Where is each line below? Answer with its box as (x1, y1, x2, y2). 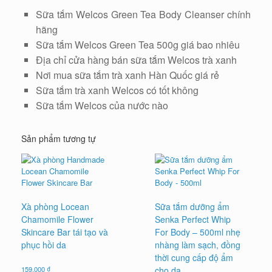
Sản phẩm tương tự (21, 132, 96, 144)
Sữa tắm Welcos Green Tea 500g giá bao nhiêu (36, 37, 240, 52)
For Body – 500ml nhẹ (155, 225, 241, 238)
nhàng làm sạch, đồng (155, 238, 241, 251)
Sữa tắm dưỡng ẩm (155, 200, 230, 212)
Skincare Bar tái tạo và (21, 225, 108, 238)
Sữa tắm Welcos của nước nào (36, 98, 168, 112)
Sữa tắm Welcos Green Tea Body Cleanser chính (36, 7, 251, 21)
